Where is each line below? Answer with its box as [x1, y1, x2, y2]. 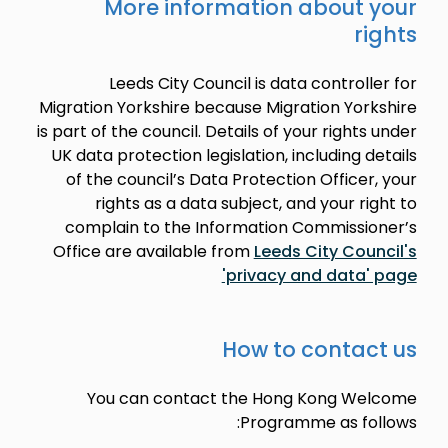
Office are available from [52, 240, 254, 263]
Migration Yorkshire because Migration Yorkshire [38, 96, 417, 119]
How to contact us [221, 335, 417, 364]
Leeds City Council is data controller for [108, 72, 417, 95]
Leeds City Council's [253, 240, 417, 263]
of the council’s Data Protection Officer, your [65, 168, 417, 191]
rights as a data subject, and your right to [94, 192, 417, 215]
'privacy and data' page [221, 264, 417, 287]
